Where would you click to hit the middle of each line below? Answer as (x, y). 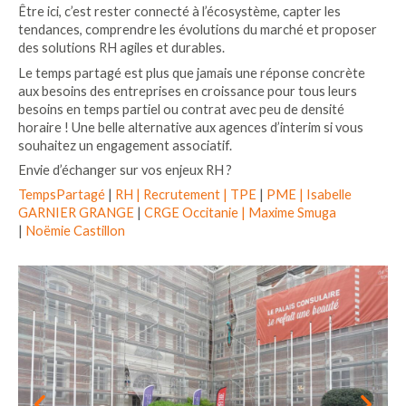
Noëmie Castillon (75, 231)
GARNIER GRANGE (76, 213)
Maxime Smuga (292, 213)
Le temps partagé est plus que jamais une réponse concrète (192, 72)
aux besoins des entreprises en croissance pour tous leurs (188, 91)
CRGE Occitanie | (196, 213)
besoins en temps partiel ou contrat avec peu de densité (181, 109)
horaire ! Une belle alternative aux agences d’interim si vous (191, 127)
